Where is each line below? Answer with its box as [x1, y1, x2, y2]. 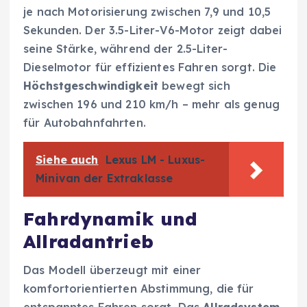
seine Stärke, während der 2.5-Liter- [23, 41, 228, 56]
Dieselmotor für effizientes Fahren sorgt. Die [23, 60, 277, 74]
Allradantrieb [23, 230, 153, 253]
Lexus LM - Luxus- [105, 152, 206, 167]
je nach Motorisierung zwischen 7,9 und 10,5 [23, 4, 271, 19]
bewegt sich [158, 78, 230, 93]
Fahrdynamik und [23, 207, 198, 230]
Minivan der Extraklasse [36, 171, 173, 185]
